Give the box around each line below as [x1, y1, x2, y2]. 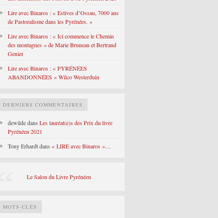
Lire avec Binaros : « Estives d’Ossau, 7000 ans [8, 9, 119, 17]
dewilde [8, 119, 26, 127]
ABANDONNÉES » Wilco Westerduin [8, 73, 99, 81]
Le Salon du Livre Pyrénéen [27, 173, 91, 181]
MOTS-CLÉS [3, 203, 37, 210]
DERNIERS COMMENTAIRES [3, 101, 83, 108]
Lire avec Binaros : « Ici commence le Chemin [8, 32, 114, 40]
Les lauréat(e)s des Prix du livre [39, 119, 112, 127]
